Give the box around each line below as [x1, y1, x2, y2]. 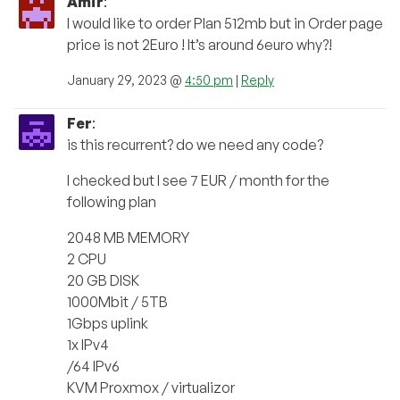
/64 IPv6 [67, 357, 120, 376]
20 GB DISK [67, 271, 139, 290]
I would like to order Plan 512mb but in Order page [67, 14, 383, 33]
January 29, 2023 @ [67, 72, 185, 88]
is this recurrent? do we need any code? [67, 136, 323, 154]
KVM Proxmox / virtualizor [67, 379, 235, 397]
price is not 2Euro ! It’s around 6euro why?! [67, 36, 332, 54]
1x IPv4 [67, 336, 109, 354]
